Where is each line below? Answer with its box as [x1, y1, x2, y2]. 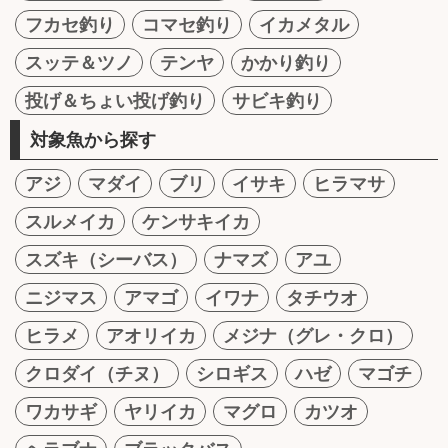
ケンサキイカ [142, 211, 250, 233]
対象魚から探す [30, 129, 156, 151]
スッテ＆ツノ [25, 52, 133, 74]
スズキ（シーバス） [25, 249, 187, 271]
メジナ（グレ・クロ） [223, 325, 403, 347]
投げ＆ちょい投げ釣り [25, 90, 205, 112]
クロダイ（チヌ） [25, 363, 169, 385]
